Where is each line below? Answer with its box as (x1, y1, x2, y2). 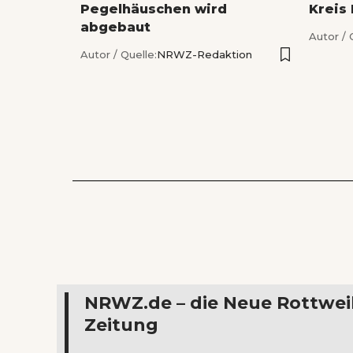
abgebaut (80, 20, 150, 35)
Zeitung (84, 314, 158, 336)
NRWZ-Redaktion (157, 48, 252, 61)
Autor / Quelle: (80, 48, 157, 61)
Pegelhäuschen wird (80, 2, 227, 17)
